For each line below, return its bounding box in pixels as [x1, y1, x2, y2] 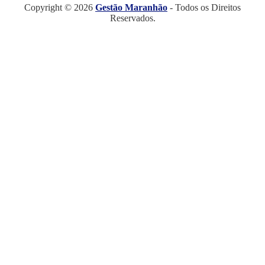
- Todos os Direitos [167, 2, 241, 12]
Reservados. [109, 12, 156, 23]
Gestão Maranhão [95, 2, 167, 12]
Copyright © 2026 [24, 2, 95, 12]
